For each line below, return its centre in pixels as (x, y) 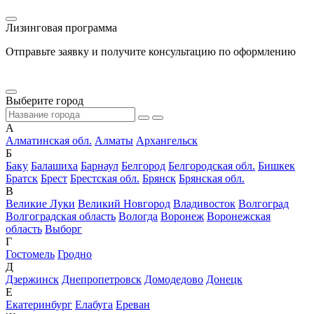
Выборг (63, 228)
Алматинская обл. (49, 140)
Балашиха (54, 165)
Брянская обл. (212, 178)
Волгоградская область (61, 216)
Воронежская (239, 216)
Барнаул (100, 165)
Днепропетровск (102, 279)
